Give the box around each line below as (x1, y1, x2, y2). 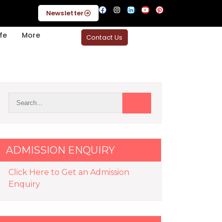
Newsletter (46, 8, 84, 18)
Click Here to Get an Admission (8, 167, 129, 177)
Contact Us (86, 33, 123, 42)
